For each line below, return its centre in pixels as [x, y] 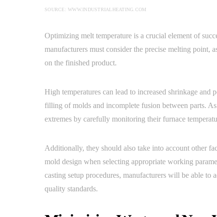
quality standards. [71, 189]
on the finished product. [81, 63]
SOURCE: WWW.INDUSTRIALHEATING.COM [96, 9]
